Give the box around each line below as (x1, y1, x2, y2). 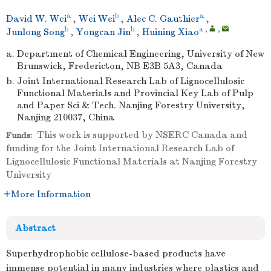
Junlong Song (6, 27, 65, 38)
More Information (11, 189, 91, 200)
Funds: (6, 130, 32, 140)
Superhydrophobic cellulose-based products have (6, 248, 226, 259)
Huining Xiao (142, 27, 199, 38)
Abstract (15, 223, 56, 233)
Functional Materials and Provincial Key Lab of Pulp (17, 88, 253, 99)
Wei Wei (79, 13, 115, 24)
